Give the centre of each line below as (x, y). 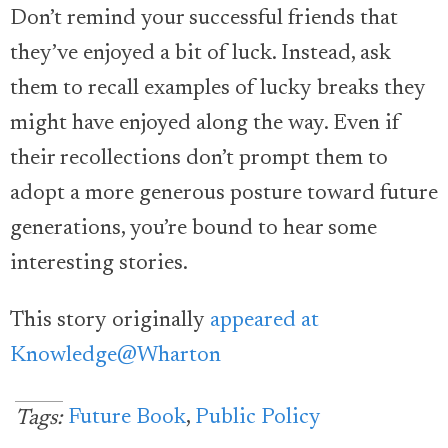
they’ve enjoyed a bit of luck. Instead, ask (200, 54)
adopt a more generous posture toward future (224, 194)
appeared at (264, 321)
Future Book (127, 418)
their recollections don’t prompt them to (199, 159)
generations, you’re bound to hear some (193, 229)
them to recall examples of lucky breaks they (218, 89)
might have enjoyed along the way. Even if (205, 124)
